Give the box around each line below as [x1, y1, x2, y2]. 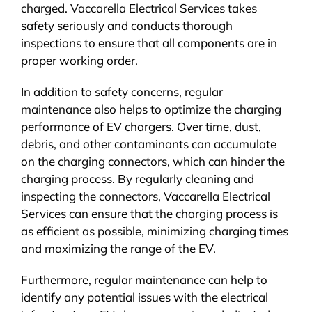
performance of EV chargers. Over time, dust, [20, 118, 261, 134]
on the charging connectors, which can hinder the [20, 153, 285, 169]
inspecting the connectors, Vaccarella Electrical [20, 188, 270, 203]
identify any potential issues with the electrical [20, 289, 268, 304]
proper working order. [20, 52, 138, 68]
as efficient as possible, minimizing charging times [20, 223, 288, 238]
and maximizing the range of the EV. [20, 240, 216, 256]
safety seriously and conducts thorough [20, 17, 233, 33]
